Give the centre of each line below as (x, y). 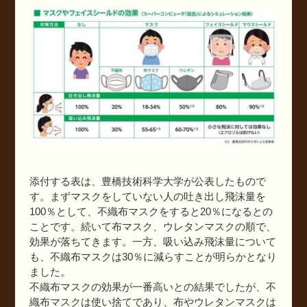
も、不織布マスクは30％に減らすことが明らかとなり (153, 257)
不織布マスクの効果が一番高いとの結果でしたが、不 (152, 287)
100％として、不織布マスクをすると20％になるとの (151, 211)
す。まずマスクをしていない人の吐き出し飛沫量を (147, 196)
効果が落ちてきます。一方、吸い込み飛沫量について (152, 242)
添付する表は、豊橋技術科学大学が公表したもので (147, 181)
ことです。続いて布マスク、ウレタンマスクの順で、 (152, 226)
